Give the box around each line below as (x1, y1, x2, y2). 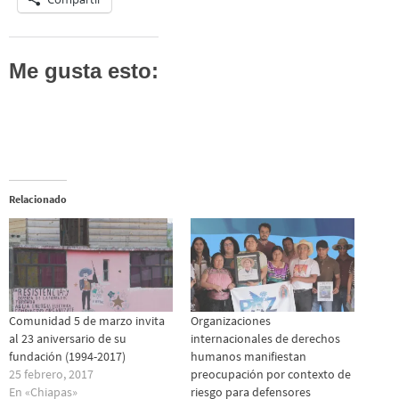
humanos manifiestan (191, 347, 306, 364)
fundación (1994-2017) (9, 347, 126, 364)
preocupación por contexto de (191, 365, 351, 382)
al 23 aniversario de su (9, 330, 126, 346)
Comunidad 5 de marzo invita (9, 312, 165, 329)
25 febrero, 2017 (9, 365, 94, 382)
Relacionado (9, 191, 67, 206)
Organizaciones (191, 312, 271, 329)
